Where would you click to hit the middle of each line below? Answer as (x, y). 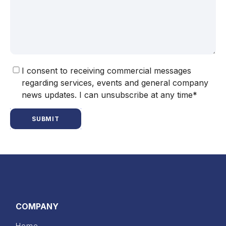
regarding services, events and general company (115, 83)
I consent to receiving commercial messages (106, 71)
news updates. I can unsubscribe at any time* (109, 95)
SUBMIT (46, 119)
